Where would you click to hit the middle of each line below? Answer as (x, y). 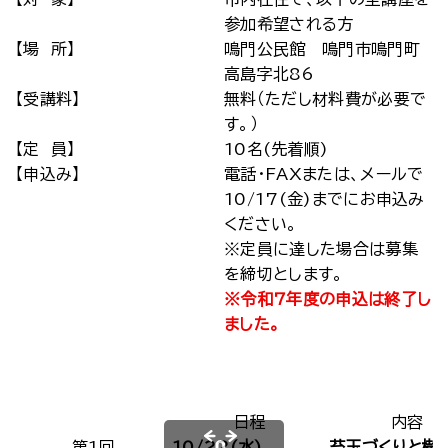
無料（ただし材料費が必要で (325, 99)
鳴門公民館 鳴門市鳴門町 (322, 49)
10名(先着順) (284, 149)
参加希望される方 (289, 24)
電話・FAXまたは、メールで (324, 174)
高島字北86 (269, 74)
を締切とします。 (284, 274)
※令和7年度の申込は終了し (328, 299)
